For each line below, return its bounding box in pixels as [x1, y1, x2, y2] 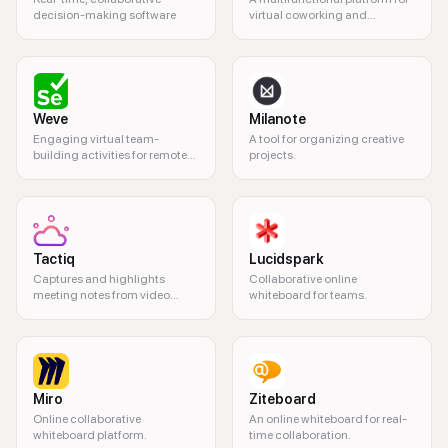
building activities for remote [33, 148, 187, 162]
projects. [249, 148, 296, 162]
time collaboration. [249, 428, 351, 442]
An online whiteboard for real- [249, 412, 407, 426]
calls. [33, 304, 62, 318]
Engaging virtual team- [33, 132, 159, 146]
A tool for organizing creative [249, 132, 404, 146]
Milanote [249, 111, 306, 127]
